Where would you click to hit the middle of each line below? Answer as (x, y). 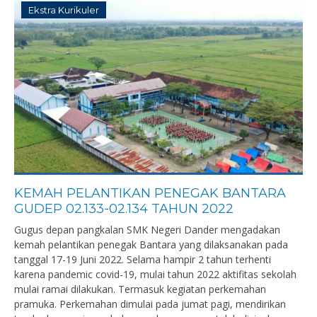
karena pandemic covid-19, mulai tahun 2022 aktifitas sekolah (155, 274)
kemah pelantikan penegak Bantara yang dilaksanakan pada (151, 244)
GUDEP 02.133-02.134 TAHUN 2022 (124, 209)
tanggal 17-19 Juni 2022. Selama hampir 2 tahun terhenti (143, 259)
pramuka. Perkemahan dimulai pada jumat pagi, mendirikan (150, 304)
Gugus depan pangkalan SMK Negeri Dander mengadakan (147, 230)
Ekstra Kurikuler (64, 10)
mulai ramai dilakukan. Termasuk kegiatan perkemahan (140, 289)
